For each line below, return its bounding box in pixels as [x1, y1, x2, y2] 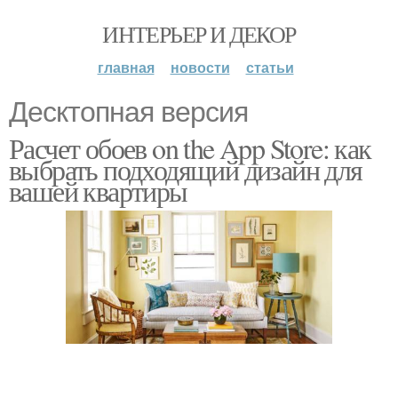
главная [97, 57, 155, 77]
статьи [245, 57, 294, 77]
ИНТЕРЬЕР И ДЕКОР [102, 19, 296, 49]
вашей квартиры [9, 171, 187, 210]
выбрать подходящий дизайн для [9, 150, 362, 188]
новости [170, 57, 230, 77]
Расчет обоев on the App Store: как [9, 129, 371, 167]
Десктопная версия [9, 96, 248, 128]
